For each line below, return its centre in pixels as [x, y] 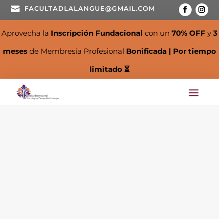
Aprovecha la [26, 33]
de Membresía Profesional [78, 51]
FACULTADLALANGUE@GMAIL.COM [90, 8]
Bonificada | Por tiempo [171, 51]
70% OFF [189, 33]
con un [158, 33]
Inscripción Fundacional [98, 33]
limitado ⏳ [109, 69]
